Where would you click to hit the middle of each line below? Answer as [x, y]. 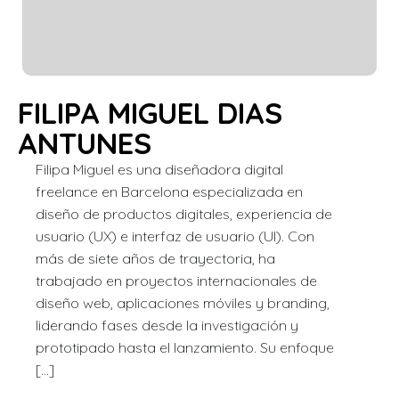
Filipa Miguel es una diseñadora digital [159, 169]
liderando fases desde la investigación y [167, 325]
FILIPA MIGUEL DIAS [150, 113]
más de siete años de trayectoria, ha [155, 258]
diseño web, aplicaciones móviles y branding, [183, 303]
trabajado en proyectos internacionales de [176, 281]
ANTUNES [85, 143]
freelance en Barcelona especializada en [169, 191]
